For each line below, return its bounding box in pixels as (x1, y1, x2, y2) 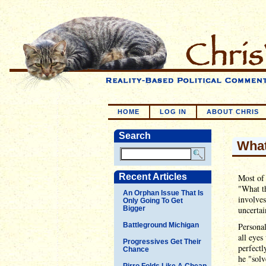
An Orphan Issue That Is (123, 188, 204, 197)
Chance (123, 245, 149, 254)
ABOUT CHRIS (207, 108, 259, 115)
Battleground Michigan (123, 220, 199, 229)
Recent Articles (119, 171, 187, 182)
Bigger (123, 204, 145, 213)
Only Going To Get (123, 196, 183, 205)
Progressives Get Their (123, 237, 201, 246)
